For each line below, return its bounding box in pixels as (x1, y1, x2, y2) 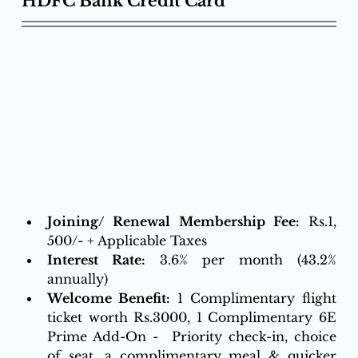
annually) (46, 271, 108, 288)
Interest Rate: (46, 252, 145, 268)
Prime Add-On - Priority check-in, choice (46, 328, 337, 345)
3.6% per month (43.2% (160, 252, 337, 268)
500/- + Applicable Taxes (46, 233, 211, 249)
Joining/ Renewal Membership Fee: (46, 213, 300, 230)
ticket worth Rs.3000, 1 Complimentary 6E (46, 309, 337, 326)
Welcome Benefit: (46, 290, 170, 307)
